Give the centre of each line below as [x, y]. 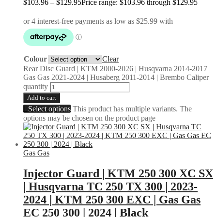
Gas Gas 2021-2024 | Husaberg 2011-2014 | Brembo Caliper [116, 77]
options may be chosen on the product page [89, 118]
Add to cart [42, 97]
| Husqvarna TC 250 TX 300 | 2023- [110, 186]
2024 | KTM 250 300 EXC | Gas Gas [112, 199]
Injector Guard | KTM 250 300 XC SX [118, 173]
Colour [35, 59]
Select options [49, 108]
